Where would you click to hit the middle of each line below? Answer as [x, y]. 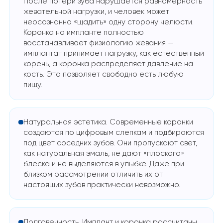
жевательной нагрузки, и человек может [96, 12]
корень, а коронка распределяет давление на [108, 64]
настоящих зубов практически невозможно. [102, 185]
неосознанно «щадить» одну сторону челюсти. [108, 22]
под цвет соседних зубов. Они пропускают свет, [110, 143]
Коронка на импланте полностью [83, 33]
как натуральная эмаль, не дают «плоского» [104, 153]
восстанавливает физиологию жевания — [98, 43]
